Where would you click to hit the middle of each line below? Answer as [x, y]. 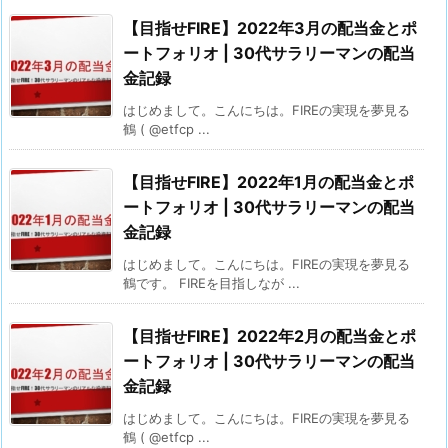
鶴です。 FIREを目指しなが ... [211, 283]
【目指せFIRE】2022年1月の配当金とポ [268, 182]
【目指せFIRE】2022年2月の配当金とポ [269, 336]
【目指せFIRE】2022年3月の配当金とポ [270, 28]
